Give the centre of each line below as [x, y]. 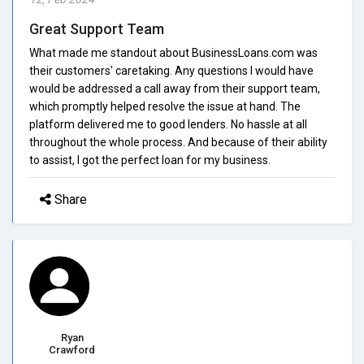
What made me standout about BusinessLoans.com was [173, 52]
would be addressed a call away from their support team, [175, 88]
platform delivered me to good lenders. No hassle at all [168, 124]
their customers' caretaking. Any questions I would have [171, 70]
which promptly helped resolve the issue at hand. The [165, 106]
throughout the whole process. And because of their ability [178, 142]
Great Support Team [97, 28]
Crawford [72, 349]
